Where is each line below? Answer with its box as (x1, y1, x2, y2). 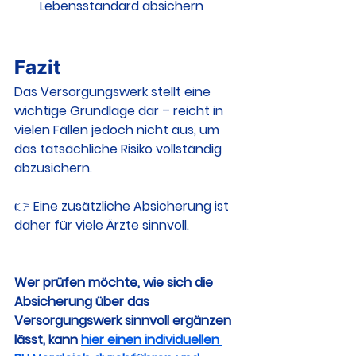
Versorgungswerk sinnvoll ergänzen (14, 311, 234, 330)
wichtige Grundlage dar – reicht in (14, 102, 226, 120)
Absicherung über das (14, 292, 153, 311)
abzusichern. (14, 159, 92, 177)
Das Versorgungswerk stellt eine (14, 83, 214, 101)
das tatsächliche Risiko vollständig (14, 140, 225, 158)
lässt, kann (14, 331, 81, 349)
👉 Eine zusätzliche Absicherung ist (14, 197, 232, 215)
